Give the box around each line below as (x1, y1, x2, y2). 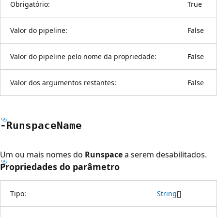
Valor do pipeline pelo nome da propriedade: (10, 51, 156, 61)
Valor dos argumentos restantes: (10, 77, 116, 87)
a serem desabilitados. (123, 149, 207, 160)
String (157, 188, 177, 198)
